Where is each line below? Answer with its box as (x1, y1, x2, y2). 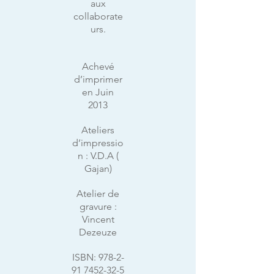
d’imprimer (73, 73, 122, 85)
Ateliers (81, 124, 114, 136)
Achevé (81, 61, 114, 72)
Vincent (81, 213, 114, 225)
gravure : (79, 201, 117, 212)
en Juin (82, 86, 114, 98)
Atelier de (76, 188, 119, 199)
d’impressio (72, 137, 124, 149)
